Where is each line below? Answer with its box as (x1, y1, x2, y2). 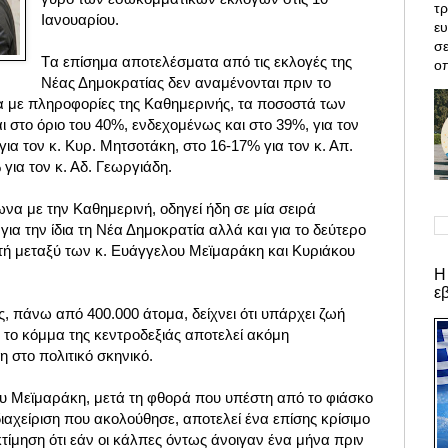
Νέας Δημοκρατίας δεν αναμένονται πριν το (41, 74, 332, 92)
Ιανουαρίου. (41, 11, 120, 29)
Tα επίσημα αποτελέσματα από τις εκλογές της (41, 53, 353, 71)
